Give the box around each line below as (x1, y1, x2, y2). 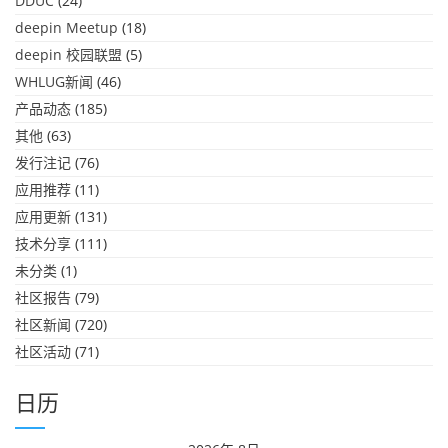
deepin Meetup (15, 18, 118, 37)
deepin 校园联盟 (15, 45, 122, 64)
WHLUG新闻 (15, 72, 93, 91)
